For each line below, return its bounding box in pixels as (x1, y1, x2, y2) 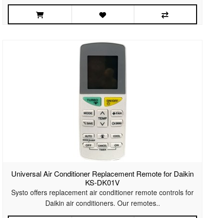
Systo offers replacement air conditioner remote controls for (11, 187, 194, 198)
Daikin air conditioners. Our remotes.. (45, 198, 160, 208)
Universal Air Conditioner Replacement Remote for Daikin (11, 168, 194, 179)
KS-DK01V (85, 177, 120, 188)
